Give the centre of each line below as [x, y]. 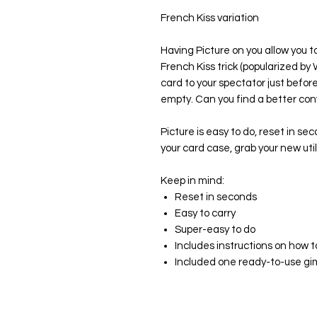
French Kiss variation [210, 18]
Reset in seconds [216, 197]
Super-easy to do [215, 230]
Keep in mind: [192, 181]
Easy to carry [205, 214]
